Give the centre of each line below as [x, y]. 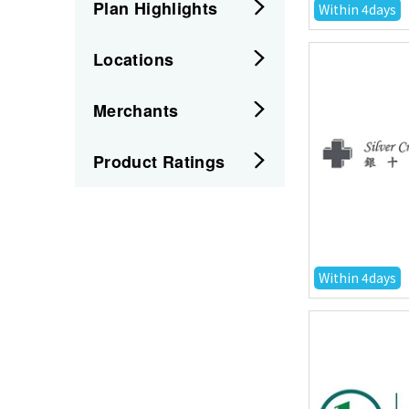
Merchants [136, 110]
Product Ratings [159, 162]
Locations [134, 59]
